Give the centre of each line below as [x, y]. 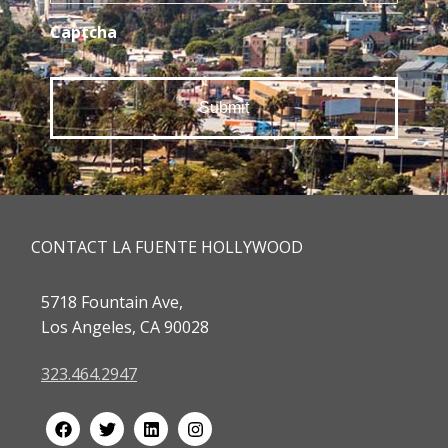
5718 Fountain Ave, [112, 301]
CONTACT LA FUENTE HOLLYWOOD [167, 246]
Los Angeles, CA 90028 [125, 326]
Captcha [83, 31]
